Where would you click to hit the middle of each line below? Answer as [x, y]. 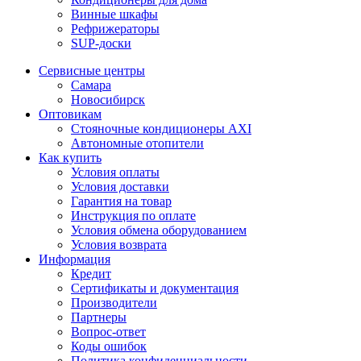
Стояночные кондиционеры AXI [161, 129]
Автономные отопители [137, 143]
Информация [75, 259]
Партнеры [99, 317]
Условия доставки [120, 187]
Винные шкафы [114, 15]
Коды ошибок [109, 346]
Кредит [91, 274]
